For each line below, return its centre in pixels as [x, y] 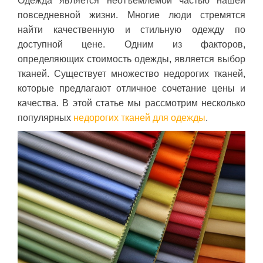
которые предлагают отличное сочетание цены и [131, 88]
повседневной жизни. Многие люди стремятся [131, 15]
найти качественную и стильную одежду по [131, 29]
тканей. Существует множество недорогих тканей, [131, 73]
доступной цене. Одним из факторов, [131, 44]
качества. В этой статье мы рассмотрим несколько [131, 103]
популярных [45, 117]
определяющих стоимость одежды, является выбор [131, 59]
